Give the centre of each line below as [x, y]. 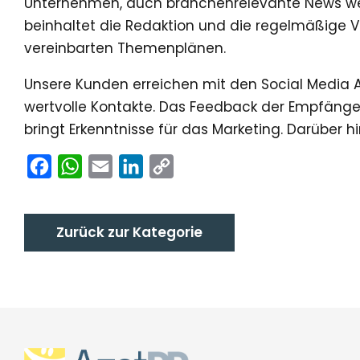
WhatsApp [118, 165]
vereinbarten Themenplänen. [125, 48]
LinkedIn [170, 165]
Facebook [85, 165]
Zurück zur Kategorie [129, 232]
